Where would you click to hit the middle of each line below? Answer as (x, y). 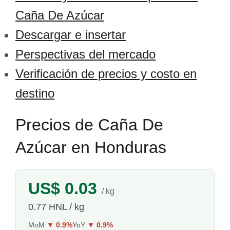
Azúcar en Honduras (91, 147)
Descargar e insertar (71, 35)
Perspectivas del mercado (85, 54)
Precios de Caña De (89, 125)
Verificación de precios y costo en (106, 74)
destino (35, 93)
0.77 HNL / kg (56, 207)
